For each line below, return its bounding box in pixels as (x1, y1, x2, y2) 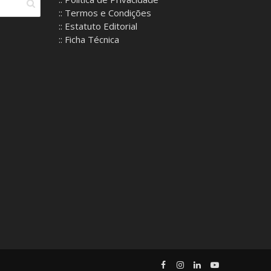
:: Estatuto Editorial (58, 19, 137, 32)
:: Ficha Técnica (58, 33, 119, 45)
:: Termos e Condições (58, 6, 151, 19)
